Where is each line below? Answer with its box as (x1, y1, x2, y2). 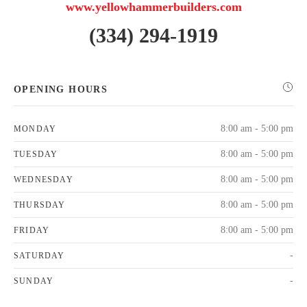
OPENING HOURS (14, 84, 108, 95)
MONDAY (14, 124, 57, 134)
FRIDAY (14, 225, 50, 236)
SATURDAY (14, 251, 65, 261)
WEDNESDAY (14, 175, 73, 185)
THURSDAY (14, 200, 66, 210)
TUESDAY (14, 149, 58, 160)
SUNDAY (14, 276, 54, 286)
